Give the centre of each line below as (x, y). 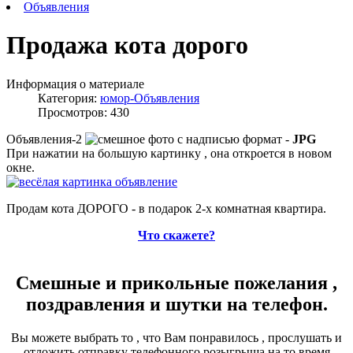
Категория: (69, 98)
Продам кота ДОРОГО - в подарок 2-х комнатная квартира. (166, 208)
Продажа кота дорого (127, 45)
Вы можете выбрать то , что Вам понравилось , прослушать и (176, 337)
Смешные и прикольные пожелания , (176, 282)
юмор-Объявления (150, 98)
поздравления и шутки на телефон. (176, 304)
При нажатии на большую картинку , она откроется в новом (169, 153)
